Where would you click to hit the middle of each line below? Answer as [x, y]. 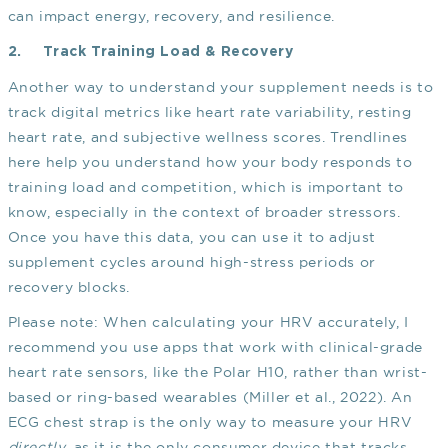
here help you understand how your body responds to [210, 162]
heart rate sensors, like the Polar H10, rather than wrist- [217, 372]
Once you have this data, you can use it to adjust [191, 237]
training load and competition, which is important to [205, 187]
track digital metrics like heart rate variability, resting [209, 112]
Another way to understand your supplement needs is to [220, 87]
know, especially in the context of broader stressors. [204, 212]
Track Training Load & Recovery [168, 52]
